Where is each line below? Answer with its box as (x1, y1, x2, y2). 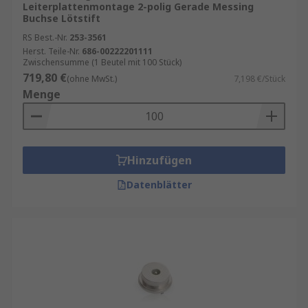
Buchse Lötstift (23, 12, 100, 25)
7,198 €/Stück (234, 73, 285, 85)
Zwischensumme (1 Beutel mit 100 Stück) (23, 56, 181, 68)
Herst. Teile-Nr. (23, 45, 80, 57)
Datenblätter (126, 178, 192, 191)
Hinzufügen (127, 153, 192, 168)
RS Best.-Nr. (23, 32, 67, 43)
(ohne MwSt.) (67, 73, 117, 85)
